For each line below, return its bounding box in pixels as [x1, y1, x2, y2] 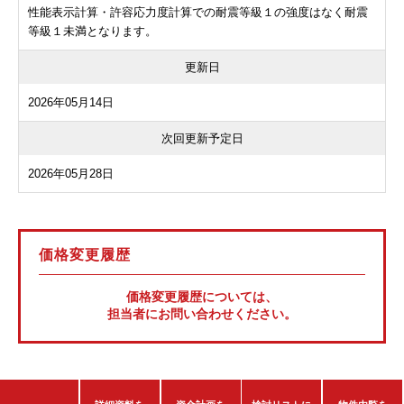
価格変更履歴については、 [126, 289, 278, 304]
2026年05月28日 [28, 166, 114, 180]
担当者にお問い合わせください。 [107, 306, 297, 321]
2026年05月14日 [28, 95, 114, 109]
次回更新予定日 [161, 131, 243, 145]
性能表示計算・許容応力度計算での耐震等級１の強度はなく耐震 [28, 5, 368, 19]
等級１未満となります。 [28, 23, 157, 38]
